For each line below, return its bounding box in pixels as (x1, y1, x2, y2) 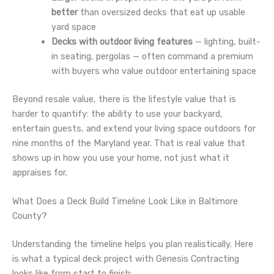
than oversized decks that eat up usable (77, 7, 245, 18)
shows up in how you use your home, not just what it (12, 152, 229, 163)
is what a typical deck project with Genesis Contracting (12, 253, 239, 265)
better (51, 7, 78, 18)
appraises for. (12, 166, 67, 178)
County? (12, 210, 47, 222)
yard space (51, 21, 96, 33)
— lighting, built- (192, 36, 261, 48)
